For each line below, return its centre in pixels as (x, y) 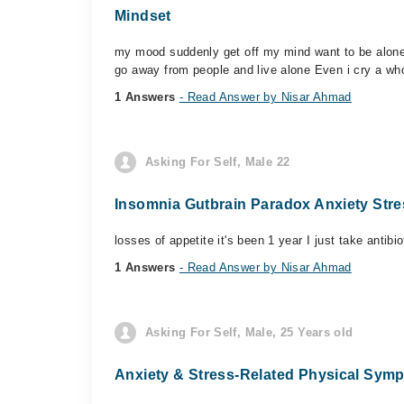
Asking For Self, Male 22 (218, 162)
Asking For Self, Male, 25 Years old (249, 332)
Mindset (143, 16)
